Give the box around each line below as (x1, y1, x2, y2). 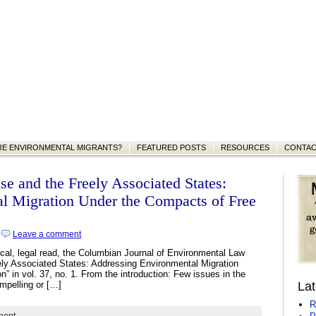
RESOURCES (221, 143, 269, 152)
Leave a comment (13, 230, 81, 238)
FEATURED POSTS (137, 143, 206, 152)
